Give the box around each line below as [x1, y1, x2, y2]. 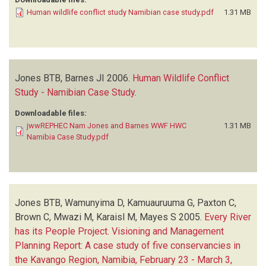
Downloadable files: [15, 108, 87, 118]
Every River [204, 211, 251, 223]
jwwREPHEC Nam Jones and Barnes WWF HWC [27, 121, 186, 130]
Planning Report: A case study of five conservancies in [15, 239, 240, 251]
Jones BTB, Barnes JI [15, 72, 104, 84]
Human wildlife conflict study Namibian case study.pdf [27, 7, 214, 17]
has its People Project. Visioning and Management [15, 225, 224, 237]
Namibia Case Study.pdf [27, 132, 109, 141]
